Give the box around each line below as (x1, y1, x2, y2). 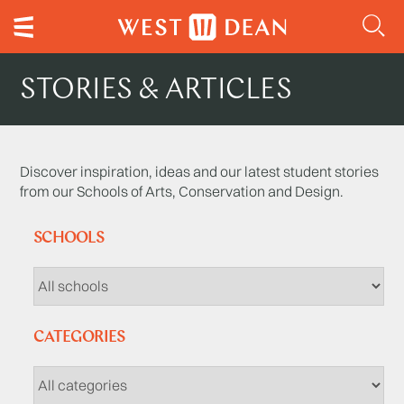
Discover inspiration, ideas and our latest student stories (20, 162, 380, 180)
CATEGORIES (33, 329, 125, 346)
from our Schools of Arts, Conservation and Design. (20, 182, 344, 200)
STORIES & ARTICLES (20, 77, 292, 106)
